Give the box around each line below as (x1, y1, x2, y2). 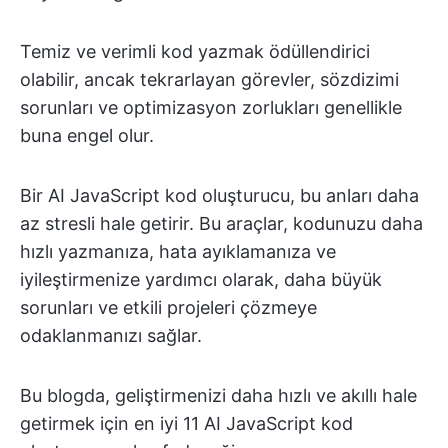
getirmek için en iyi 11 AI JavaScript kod (20, 413, 353, 434)
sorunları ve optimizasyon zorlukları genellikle (20, 97, 402, 118)
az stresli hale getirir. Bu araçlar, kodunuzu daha (20, 213, 423, 234)
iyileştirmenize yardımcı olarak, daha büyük (20, 269, 382, 290)
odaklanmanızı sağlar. (20, 325, 202, 346)
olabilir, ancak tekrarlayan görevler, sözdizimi (20, 69, 399, 90)
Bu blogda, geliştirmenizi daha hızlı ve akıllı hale (20, 385, 417, 406)
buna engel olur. (20, 125, 154, 146)
